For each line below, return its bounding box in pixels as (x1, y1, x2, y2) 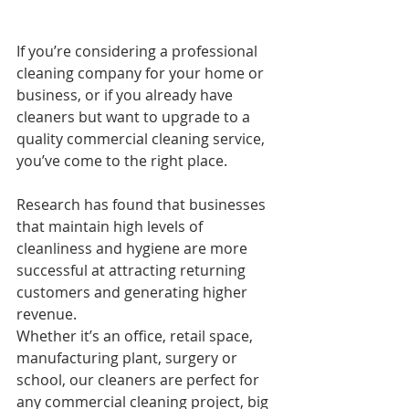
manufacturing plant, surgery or (16, 348, 241, 368)
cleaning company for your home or (16, 63, 267, 83)
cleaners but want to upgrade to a (16, 107, 254, 127)
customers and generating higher (16, 282, 251, 302)
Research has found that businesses (16, 194, 269, 215)
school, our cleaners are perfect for (16, 370, 263, 390)
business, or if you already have (16, 85, 236, 105)
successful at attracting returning (16, 260, 249, 280)
